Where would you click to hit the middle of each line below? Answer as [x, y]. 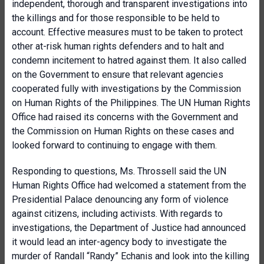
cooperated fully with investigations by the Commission [126, 89]
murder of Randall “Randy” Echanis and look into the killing [131, 256]
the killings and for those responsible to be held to [116, 18]
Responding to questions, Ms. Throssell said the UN [119, 171]
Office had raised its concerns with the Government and [125, 117]
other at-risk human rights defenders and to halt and [118, 46]
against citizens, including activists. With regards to [117, 214]
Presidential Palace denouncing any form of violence [120, 199]
